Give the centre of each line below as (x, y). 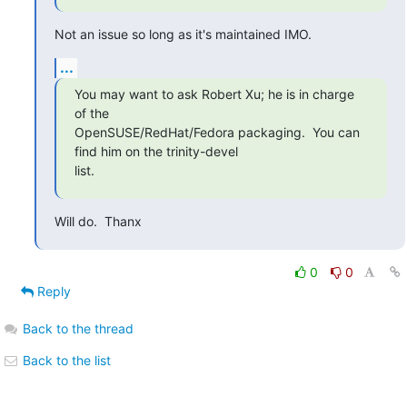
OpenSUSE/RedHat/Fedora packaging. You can (217, 132)
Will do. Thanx (98, 221)
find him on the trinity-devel (156, 151)
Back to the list (65, 360)
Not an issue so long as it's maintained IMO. (183, 34)
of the (91, 113)
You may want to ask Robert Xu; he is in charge (214, 94)
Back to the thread (78, 328)
